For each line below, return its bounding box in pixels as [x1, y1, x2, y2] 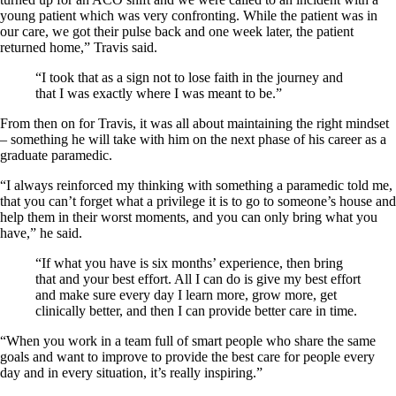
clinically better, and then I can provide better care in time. [35, 302, 357, 318]
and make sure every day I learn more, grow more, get [35, 286, 337, 302]
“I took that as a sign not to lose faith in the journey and [35, 69, 343, 85]
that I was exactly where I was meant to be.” [35, 85, 282, 101]
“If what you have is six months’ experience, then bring [35, 255, 343, 270]
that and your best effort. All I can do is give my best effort [35, 270, 361, 286]
